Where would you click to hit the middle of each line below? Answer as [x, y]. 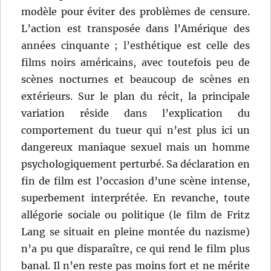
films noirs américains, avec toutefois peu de [135, 63]
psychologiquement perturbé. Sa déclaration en [135, 164]
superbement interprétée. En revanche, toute [135, 198]
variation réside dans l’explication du [135, 113]
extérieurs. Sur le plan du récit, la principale [135, 96]
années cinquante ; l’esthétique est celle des [135, 46]
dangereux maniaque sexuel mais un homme [135, 147]
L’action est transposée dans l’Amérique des [135, 29]
